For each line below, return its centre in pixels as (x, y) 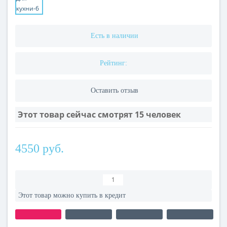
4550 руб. (40, 148)
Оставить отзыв (115, 90)
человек (163, 115)
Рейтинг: (113, 63)
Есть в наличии (115, 36)
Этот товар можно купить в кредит (72, 195)
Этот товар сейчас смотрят (76, 115)
